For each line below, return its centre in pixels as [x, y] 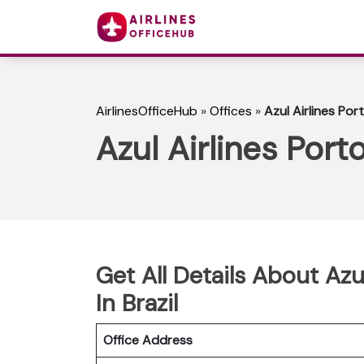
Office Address [148, 340]
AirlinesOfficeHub [147, 111]
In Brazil [137, 303]
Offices [231, 111]
